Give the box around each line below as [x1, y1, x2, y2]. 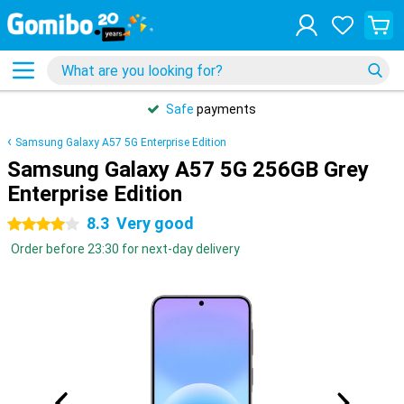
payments [194, 102, 256, 116]
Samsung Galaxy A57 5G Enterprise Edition [15, 136, 226, 149]
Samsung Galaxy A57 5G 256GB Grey [7, 157, 369, 182]
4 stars [7, 217, 49, 232]
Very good [116, 214, 194, 233]
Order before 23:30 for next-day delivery [11, 242, 240, 256]
